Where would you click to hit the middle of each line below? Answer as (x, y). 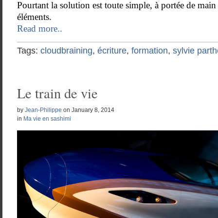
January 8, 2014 (93, 110)
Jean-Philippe (43, 110)
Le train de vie (57, 93)
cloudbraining (66, 51)
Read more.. (40, 28)
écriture (112, 51)
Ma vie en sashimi (47, 119)
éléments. (34, 17)
